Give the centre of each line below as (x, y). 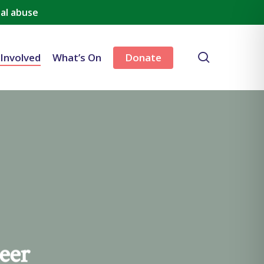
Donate (143, 57)
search (228, 57)
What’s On (77, 57)
